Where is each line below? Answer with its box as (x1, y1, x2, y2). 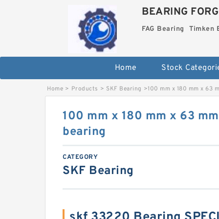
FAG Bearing (142, 25, 184, 33)
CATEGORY (63, 153, 98, 161)
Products (71, 85, 98, 93)
